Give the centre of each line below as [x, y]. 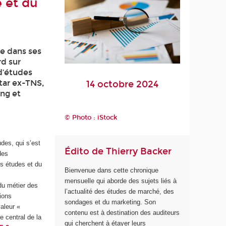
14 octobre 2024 [123, 84]
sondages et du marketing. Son [110, 202]
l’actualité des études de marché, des [120, 191]
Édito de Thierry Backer [118, 152]
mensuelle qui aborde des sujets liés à [121, 181]
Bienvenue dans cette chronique [112, 170]
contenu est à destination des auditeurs [122, 212]
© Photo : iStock [91, 117]
